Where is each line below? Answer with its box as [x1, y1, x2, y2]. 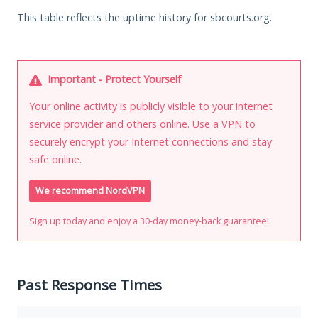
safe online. [29, 152, 82, 166]
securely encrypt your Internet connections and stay [29, 134, 272, 148]
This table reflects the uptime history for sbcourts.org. [17, 10, 272, 24]
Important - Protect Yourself [45, 72, 181, 86]
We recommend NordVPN [35, 184, 145, 197]
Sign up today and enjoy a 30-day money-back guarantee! [29, 214, 269, 227]
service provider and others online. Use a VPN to [29, 116, 256, 131]
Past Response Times [17, 274, 162, 295]
